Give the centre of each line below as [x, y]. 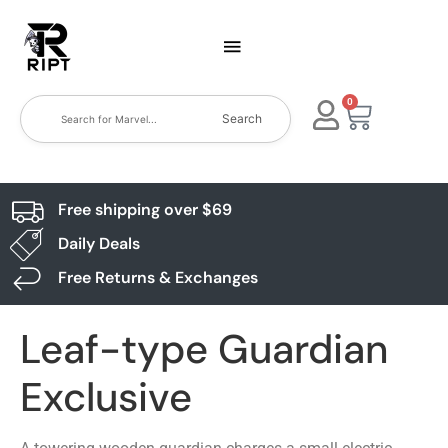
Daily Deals [98, 243]
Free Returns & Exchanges [157, 277]
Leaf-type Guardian [204, 349]
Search [242, 118]
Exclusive [106, 397]
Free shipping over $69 [144, 209]
